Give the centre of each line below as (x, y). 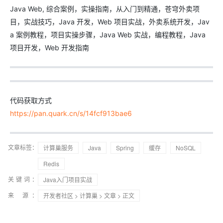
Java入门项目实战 (68, 179)
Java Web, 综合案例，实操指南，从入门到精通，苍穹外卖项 (105, 9)
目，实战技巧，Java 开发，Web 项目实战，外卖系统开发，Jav (110, 22)
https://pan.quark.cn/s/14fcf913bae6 (71, 113)
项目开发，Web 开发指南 (50, 48)
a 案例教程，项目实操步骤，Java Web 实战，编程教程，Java (108, 35)
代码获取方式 (31, 100)
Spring (125, 148)
